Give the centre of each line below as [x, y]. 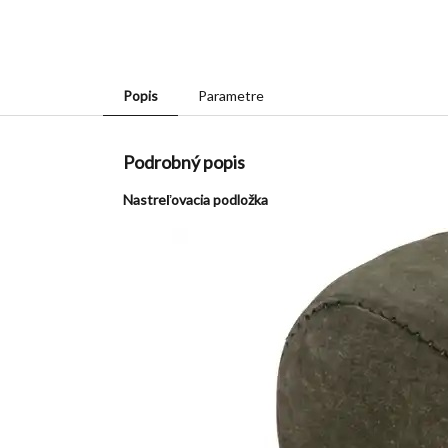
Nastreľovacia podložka [195, 199]
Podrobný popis [184, 161]
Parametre [231, 95]
